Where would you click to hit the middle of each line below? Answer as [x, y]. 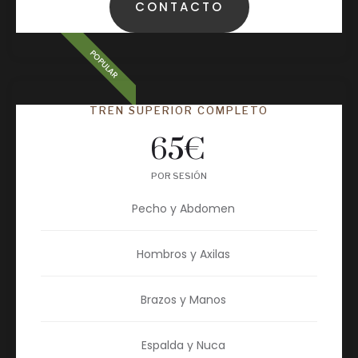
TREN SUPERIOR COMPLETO [179, 111]
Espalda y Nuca [183, 346]
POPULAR [104, 65]
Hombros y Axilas [183, 255]
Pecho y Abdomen [183, 209]
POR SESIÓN [179, 176]
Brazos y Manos [183, 300]
